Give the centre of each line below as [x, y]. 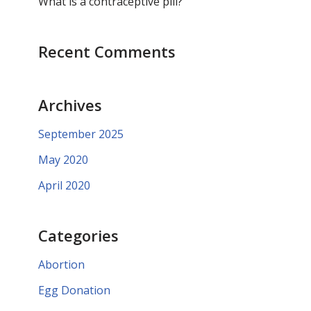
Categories [78, 235]
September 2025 [81, 134]
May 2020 [63, 160]
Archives [70, 105]
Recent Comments [107, 51]
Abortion [61, 264]
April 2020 [64, 185]
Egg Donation [74, 290]
